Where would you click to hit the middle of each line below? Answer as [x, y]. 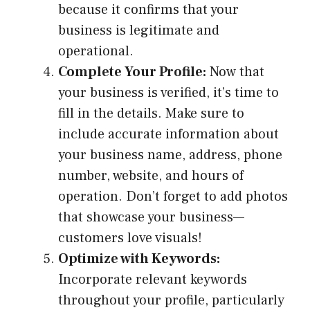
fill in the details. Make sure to [151, 114]
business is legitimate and [139, 31]
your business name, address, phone [170, 155]
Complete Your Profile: [132, 72]
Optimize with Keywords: [139, 259]
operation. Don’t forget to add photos [173, 197]
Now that [235, 72]
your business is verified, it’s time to [168, 93]
